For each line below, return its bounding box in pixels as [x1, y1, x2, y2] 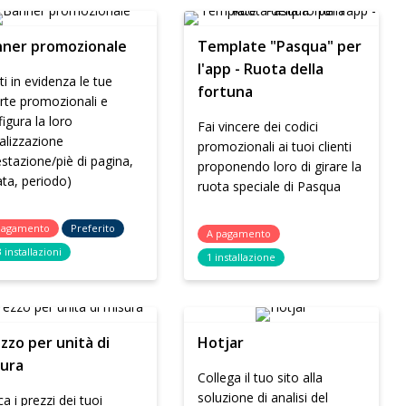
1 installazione [207, 250, 276, 264]
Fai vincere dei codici [198, 118, 319, 135]
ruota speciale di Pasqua [198, 178, 342, 195]
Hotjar [198, 333, 245, 353]
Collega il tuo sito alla [198, 369, 324, 386]
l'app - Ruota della [198, 59, 324, 79]
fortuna [198, 82, 254, 101]
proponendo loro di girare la [198, 158, 362, 175]
